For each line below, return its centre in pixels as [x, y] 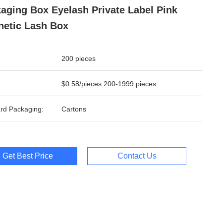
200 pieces [79, 58]
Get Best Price [28, 156]
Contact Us [151, 156]
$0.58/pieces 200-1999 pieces [109, 84]
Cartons [74, 109]
